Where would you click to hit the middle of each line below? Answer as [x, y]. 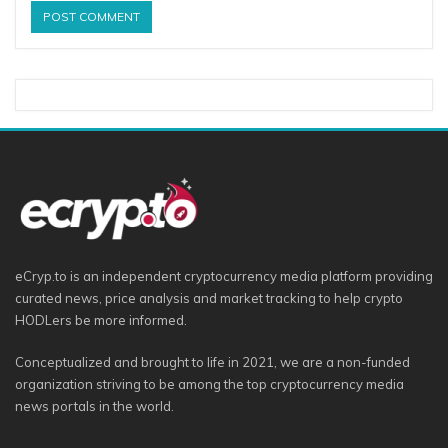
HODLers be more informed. [101, 319]
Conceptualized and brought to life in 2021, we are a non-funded [212, 361]
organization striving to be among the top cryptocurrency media [209, 383]
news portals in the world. [94, 405]
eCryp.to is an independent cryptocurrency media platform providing [224, 275]
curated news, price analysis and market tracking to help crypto [209, 297]
